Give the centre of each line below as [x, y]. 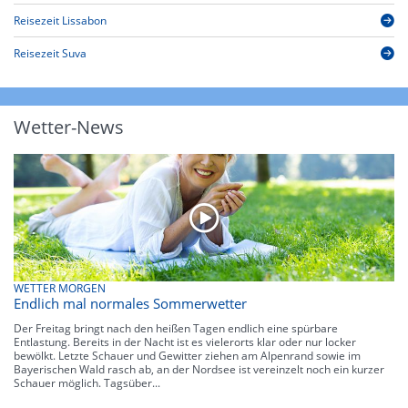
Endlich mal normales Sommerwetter [130, 303]
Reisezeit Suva [50, 54]
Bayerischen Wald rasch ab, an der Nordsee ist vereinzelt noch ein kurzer [199, 369]
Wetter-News [69, 127]
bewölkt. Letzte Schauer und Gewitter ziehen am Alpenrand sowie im [187, 355]
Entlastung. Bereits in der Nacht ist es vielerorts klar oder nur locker [185, 342]
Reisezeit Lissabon [60, 21]
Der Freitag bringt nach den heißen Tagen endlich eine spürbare [176, 328]
